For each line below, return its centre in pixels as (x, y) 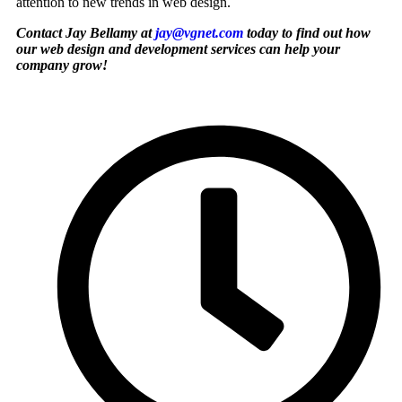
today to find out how (307, 32)
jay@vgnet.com (199, 32)
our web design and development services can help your (178, 48)
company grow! (62, 65)
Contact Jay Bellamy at (86, 32)
